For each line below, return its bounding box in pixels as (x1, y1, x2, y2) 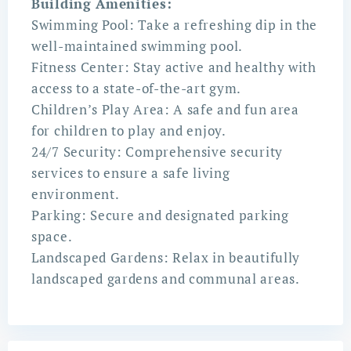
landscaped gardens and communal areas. (31, 270, 300, 288)
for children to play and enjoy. (31, 121, 226, 140)
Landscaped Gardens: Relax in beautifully (31, 248, 301, 267)
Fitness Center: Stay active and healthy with (31, 58, 317, 77)
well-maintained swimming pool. (31, 37, 243, 56)
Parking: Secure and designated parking (31, 206, 289, 225)
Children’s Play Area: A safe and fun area (31, 100, 299, 119)
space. (31, 227, 73, 246)
